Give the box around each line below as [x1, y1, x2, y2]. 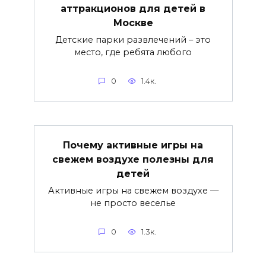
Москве [113, 17, 153, 28]
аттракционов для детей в [61, 2, 205, 14]
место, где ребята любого [74, 46, 192, 58]
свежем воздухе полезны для [52, 153, 214, 165]
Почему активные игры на [63, 139, 203, 151]
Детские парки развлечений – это [55, 34, 211, 45]
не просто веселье [90, 197, 176, 208]
